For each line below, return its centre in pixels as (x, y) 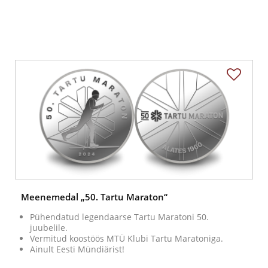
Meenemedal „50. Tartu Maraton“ (94, 197)
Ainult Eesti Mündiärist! (77, 249)
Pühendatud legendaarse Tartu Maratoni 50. (119, 217)
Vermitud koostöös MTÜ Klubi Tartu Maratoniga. (127, 239)
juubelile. (49, 228)
